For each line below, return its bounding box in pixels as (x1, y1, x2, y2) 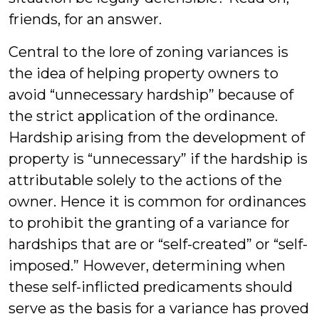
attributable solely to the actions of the (9, 172, 282, 189)
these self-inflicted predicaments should (9, 278, 293, 296)
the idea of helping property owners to (9, 65, 278, 82)
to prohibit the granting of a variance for (9, 214, 290, 231)
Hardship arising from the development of (9, 129, 305, 146)
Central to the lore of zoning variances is (9, 43, 288, 61)
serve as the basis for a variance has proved (9, 300, 309, 317)
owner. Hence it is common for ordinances (9, 193, 306, 210)
